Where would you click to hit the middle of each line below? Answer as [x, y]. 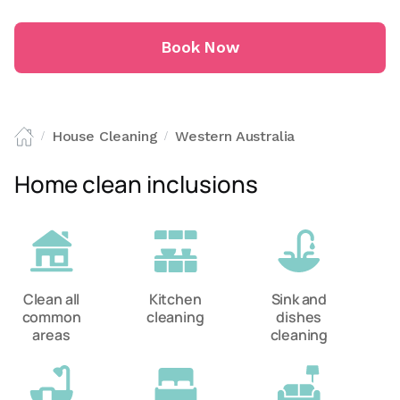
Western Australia [235, 136]
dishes [299, 317]
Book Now [200, 47]
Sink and [299, 299]
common [51, 317]
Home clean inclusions [136, 184]
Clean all [51, 299]
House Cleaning [104, 136]
